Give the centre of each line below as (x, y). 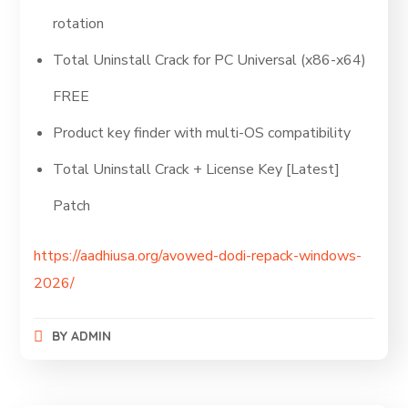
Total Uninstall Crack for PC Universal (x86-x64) (210, 60)
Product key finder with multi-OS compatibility (202, 133)
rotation (79, 24)
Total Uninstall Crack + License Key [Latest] (197, 169)
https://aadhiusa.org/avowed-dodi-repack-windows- (198, 256)
